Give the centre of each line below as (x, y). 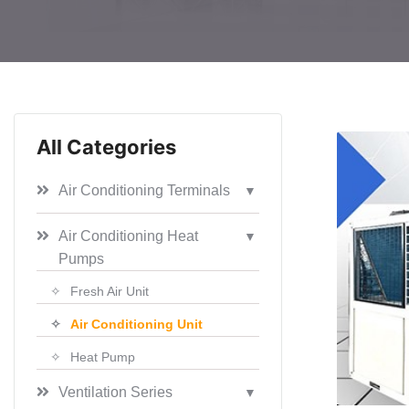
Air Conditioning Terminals (144, 190)
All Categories (106, 147)
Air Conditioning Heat (128, 236)
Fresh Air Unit (110, 291)
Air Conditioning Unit (136, 324)
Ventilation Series (115, 392)
